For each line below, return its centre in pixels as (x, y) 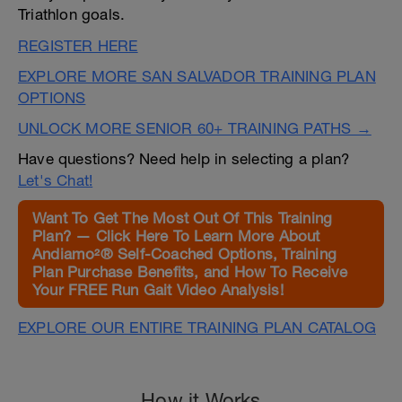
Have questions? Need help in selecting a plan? (184, 159)
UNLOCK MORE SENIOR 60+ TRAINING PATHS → (195, 128)
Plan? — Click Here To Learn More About (176, 236)
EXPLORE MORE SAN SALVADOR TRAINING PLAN (197, 76)
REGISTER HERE (78, 46)
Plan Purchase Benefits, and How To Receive (190, 272)
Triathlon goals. (72, 14)
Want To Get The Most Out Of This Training (183, 218)
